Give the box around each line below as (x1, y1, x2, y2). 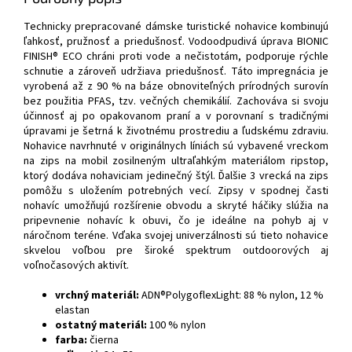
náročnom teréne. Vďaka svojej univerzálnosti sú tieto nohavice (24, 228, 328, 244)
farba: (55, 332, 87, 349)
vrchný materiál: (55, 288, 139, 304)
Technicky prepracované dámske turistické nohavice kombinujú (24, 19, 328, 35)
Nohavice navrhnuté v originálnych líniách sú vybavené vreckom (24, 138, 328, 155)
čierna (87, 332, 119, 349)
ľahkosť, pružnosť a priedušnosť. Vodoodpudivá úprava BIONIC (24, 34, 328, 50)
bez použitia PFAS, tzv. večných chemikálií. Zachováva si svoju (24, 93, 328, 110)
